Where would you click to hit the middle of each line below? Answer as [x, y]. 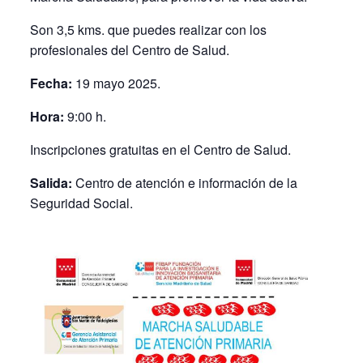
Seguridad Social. [81, 203]
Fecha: [51, 83]
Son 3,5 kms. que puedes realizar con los [148, 30]
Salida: [51, 183]
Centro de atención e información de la [184, 183]
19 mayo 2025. [116, 83]
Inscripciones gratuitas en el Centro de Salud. [160, 149]
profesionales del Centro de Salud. [129, 50]
